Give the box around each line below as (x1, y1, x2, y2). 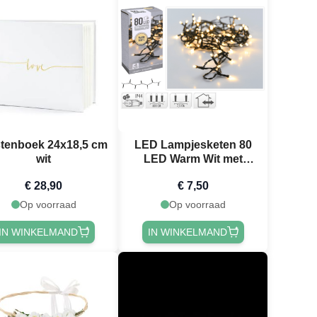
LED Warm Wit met (143, 152, 243, 165)
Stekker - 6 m (158, 166, 228, 179)
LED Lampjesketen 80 (134, 138, 252, 151)
